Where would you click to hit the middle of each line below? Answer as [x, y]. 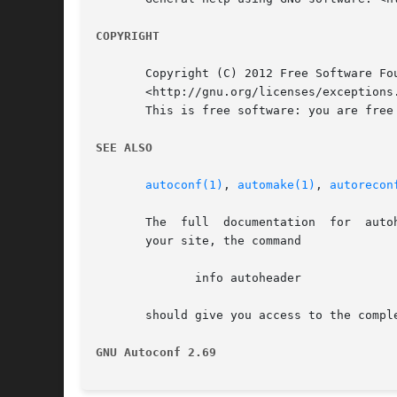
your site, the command [198, 241]
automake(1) [276, 185]
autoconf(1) [184, 185]
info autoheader [124, 278]
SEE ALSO [124, 148]
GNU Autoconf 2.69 [156, 353]
